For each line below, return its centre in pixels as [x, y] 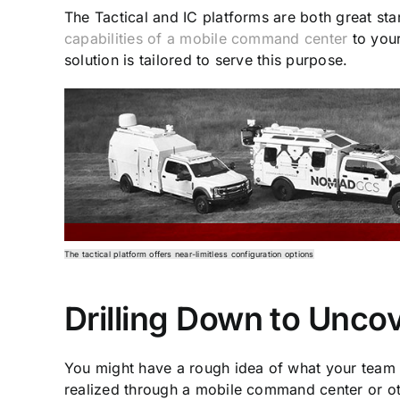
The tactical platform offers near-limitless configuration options [189, 254]
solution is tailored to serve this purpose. [206, 59]
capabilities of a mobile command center [206, 38]
